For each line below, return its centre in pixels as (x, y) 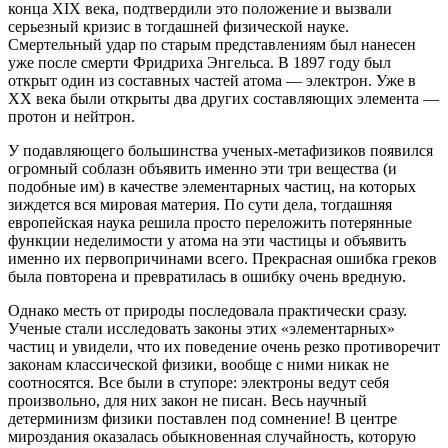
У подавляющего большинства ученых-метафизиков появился (220, 150)
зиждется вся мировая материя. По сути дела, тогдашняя (200, 204)
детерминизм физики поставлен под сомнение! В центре (202, 418)
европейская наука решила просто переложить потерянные (210, 222)
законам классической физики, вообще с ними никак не (198, 364)
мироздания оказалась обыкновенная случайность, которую (212, 436)
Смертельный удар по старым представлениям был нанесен (212, 44)
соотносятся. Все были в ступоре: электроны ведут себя (198, 382)
